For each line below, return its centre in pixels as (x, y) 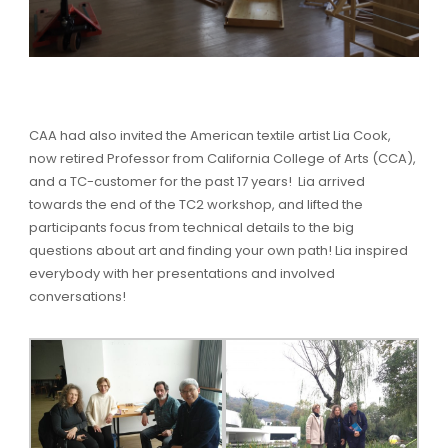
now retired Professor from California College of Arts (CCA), (222, 159)
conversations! (77, 297)
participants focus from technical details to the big (191, 228)
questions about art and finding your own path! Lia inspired (218, 251)
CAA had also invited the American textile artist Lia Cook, (209, 136)
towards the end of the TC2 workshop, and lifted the (195, 205)
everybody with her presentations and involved (181, 274)
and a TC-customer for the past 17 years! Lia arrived (196, 182)
